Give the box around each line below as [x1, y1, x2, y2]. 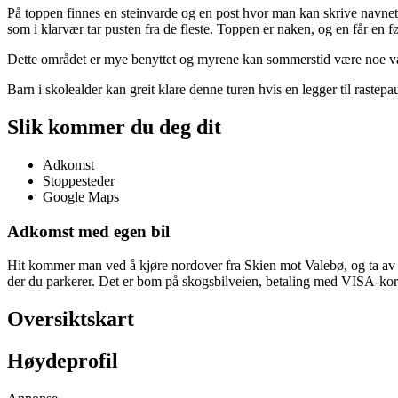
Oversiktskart [7, 307, 134, 331]
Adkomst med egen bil [7, 221, 170, 241]
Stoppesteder [43, 172, 115, 188]
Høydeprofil [7, 349, 118, 373]
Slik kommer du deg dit [7, 115, 221, 139]
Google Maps [43, 188, 119, 204]
